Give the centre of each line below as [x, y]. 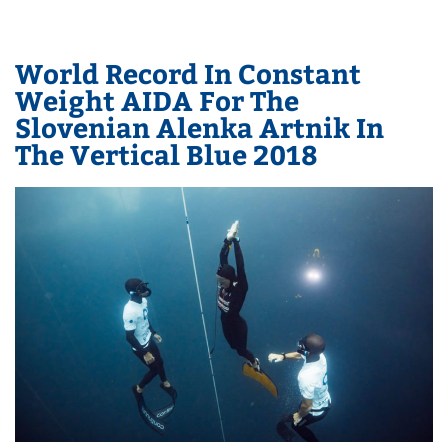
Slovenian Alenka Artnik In [200, 127]
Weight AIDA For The [157, 100]
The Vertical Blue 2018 [167, 154]
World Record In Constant [188, 73]
